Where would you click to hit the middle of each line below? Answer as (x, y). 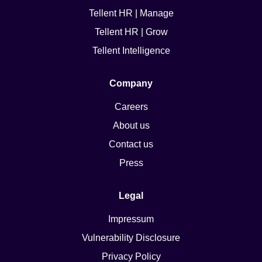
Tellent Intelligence (131, 51)
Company (131, 83)
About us (131, 125)
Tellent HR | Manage (131, 13)
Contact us (131, 144)
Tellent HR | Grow (131, 32)
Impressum (131, 219)
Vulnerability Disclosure (131, 238)
